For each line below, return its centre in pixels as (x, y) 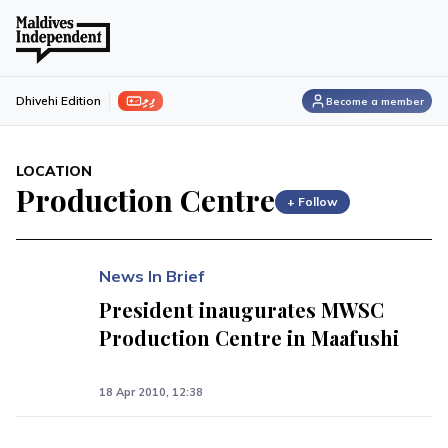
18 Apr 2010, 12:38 (151, 392)
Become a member (375, 101)
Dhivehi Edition (58, 100)
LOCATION (54, 171)
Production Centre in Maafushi (249, 337)
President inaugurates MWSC (242, 309)
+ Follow (312, 201)
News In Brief (152, 276)
